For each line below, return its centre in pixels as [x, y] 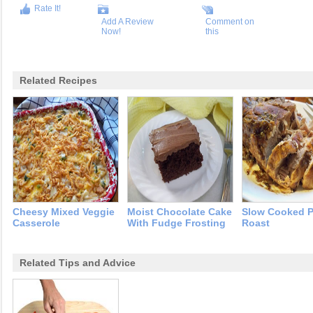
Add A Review [127, 22]
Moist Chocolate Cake [180, 212]
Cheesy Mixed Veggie [64, 212]
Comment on [230, 22]
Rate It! [48, 8]
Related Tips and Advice [78, 263]
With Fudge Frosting [176, 223]
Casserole [36, 223]
